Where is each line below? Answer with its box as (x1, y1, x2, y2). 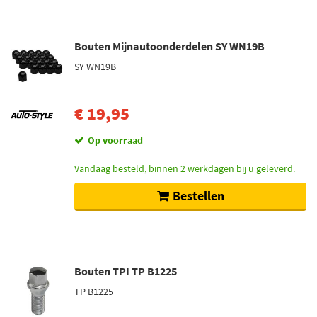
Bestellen (172, 188, 224, 204)
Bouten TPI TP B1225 (74, 264, 177, 278)
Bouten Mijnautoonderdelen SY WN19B (74, 39, 265, 53)
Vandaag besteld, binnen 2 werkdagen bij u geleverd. (74, 162, 295, 175)
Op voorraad (88, 134, 143, 146)
